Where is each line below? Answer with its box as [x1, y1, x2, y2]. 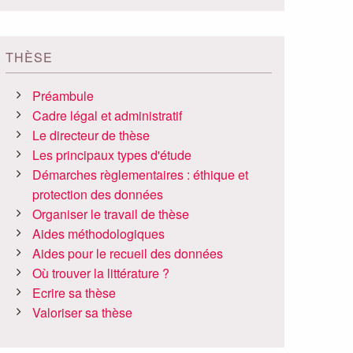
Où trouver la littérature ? [32, 264, 170, 283]
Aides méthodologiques [32, 225, 165, 243]
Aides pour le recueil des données [32, 244, 224, 263]
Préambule [32, 87, 95, 106]
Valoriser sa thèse [32, 303, 133, 322]
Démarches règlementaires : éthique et [32, 165, 249, 184]
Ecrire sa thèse [32, 284, 117, 303]
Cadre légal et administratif [32, 106, 183, 125]
